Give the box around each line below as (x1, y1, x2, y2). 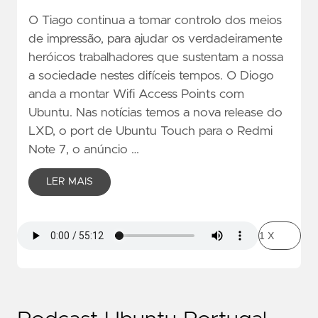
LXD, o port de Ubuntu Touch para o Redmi (28, 125, 273, 138)
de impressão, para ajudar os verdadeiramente (28, 33, 283, 46)
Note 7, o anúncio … (28, 143, 139, 157)
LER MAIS (46, 177, 93, 187)
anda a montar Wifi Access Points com (28, 88, 244, 102)
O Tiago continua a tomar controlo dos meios (28, 14, 282, 28)
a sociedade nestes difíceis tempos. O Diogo (28, 70, 274, 83)
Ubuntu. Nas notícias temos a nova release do (28, 106, 283, 120)
